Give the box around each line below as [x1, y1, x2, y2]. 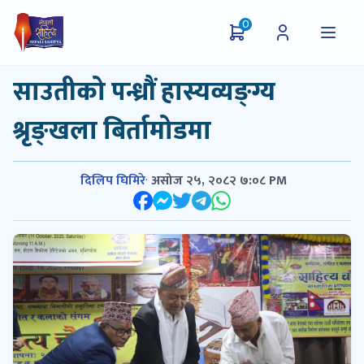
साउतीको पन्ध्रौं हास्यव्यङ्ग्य [13, 71, 275, 114]
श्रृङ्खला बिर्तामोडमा [13, 110, 211, 153]
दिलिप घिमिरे [80, 170, 145, 192]
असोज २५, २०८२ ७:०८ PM [151, 170, 287, 192]
